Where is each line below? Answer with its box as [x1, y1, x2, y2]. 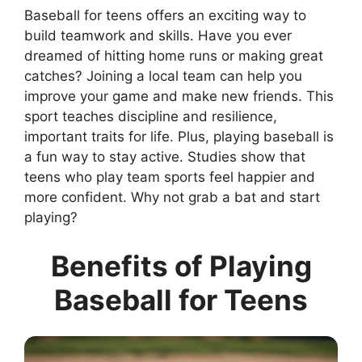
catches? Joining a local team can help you [24, 68, 302, 85]
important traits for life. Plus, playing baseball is [24, 128, 334, 145]
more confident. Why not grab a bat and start [24, 189, 320, 206]
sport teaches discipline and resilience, [24, 108, 277, 125]
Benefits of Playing [50, 248, 312, 283]
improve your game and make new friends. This [24, 88, 334, 105]
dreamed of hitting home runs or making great [24, 48, 323, 65]
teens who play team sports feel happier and [24, 169, 315, 186]
